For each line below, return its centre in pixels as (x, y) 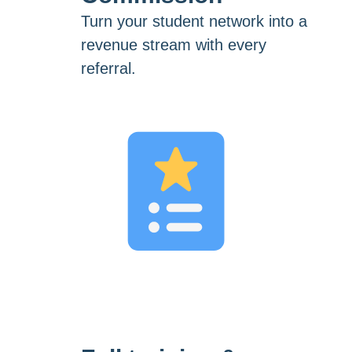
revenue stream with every (173, 44)
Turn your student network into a (194, 21)
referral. (108, 68)
